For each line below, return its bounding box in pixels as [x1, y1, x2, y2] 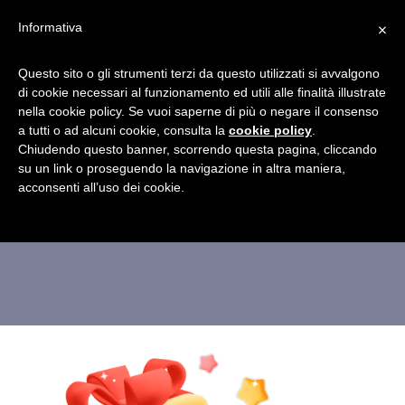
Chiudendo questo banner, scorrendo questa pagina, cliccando [18, 142, 377, 156]
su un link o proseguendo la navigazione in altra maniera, [18, 161, 345, 175]
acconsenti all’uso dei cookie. [18, 180, 184, 194]
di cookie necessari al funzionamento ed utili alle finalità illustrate [18, 85, 386, 99]
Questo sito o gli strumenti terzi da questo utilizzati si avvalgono [18, 66, 380, 80]
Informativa [18, 20, 82, 34]
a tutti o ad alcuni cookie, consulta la [18, 123, 229, 137]
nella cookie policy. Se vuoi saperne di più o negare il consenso [18, 104, 379, 118]
